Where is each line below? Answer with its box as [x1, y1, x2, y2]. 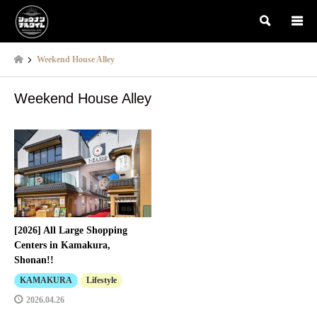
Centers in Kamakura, [14, 240, 110, 251]
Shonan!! [14, 255, 54, 266]
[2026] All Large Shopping [14, 225, 127, 236]
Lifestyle [86, 275, 117, 286]
